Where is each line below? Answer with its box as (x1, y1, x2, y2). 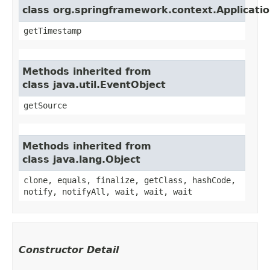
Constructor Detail (19, 243, 119, 256)
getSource (24, 100, 67, 110)
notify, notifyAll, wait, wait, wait (24, 186, 192, 196)
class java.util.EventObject (22, 78, 166, 90)
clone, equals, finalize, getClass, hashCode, (24, 175, 236, 185)
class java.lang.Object (22, 153, 140, 165)
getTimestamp (24, 25, 81, 36)
